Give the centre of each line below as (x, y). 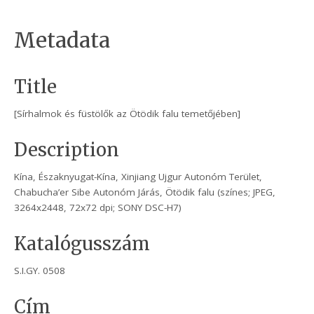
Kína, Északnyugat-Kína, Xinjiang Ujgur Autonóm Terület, (138, 177)
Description (67, 150)
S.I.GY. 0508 (40, 271)
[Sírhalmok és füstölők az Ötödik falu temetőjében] (128, 114)
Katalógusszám (82, 244)
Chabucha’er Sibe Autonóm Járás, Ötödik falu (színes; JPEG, (145, 192)
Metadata (62, 41)
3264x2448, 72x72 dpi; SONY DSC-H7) (98, 208)
